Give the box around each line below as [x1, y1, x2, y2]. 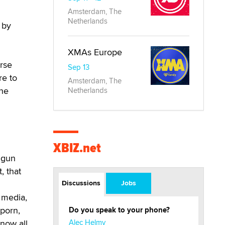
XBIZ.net [53, 138, 101, 158]
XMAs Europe [68, 46, 122, 58]
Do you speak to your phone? [69, 204, 170, 215]
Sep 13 [68, 62, 89, 72]
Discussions [62, 178, 101, 188]
